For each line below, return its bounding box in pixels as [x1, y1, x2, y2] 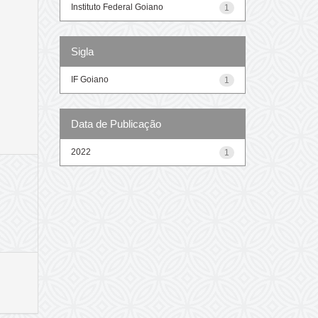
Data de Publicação [70, 117, 161, 130]
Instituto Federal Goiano [70, 1, 163, 12]
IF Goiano [70, 74, 109, 84]
